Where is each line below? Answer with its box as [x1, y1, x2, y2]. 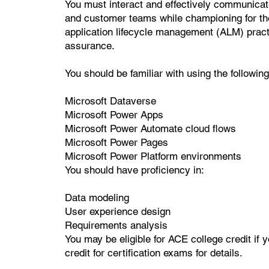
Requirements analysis [64, 219, 168, 231]
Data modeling [64, 191, 129, 204]
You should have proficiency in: [64, 163, 204, 176]
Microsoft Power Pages [64, 136, 168, 148]
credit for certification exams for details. [64, 246, 243, 259]
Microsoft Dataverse [64, 94, 156, 107]
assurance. [64, 39, 115, 52]
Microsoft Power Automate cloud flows [64, 122, 236, 134]
